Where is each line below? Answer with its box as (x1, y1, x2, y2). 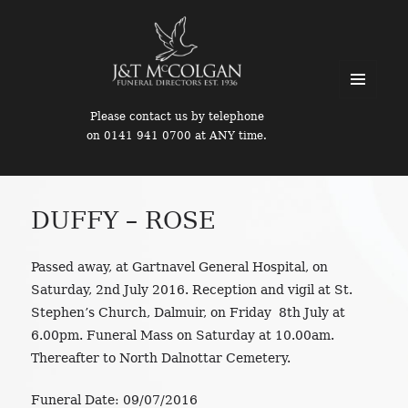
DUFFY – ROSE (31, 206, 217, 234)
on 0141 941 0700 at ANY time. (87, 129, 267, 142)
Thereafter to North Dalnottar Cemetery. (31, 350, 291, 365)
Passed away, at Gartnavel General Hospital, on (31, 259, 329, 274)
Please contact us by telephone (89, 110, 264, 123)
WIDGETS (339, 151, 405, 171)
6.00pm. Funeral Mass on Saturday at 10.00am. (31, 327, 335, 342)
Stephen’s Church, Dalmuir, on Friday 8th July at (31, 304, 346, 320)
